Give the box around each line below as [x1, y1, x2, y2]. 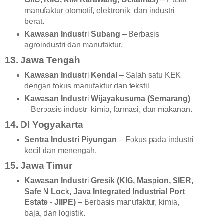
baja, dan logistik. [24, 208, 85, 217]
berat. [24, 17, 44, 26]
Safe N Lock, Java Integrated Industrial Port [24, 187, 185, 196]
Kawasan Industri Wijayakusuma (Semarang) [24, 94, 190, 103]
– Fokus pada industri [116, 135, 194, 144]
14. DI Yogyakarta [5, 119, 83, 130]
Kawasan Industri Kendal [24, 71, 117, 80]
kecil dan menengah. [24, 146, 97, 154]
